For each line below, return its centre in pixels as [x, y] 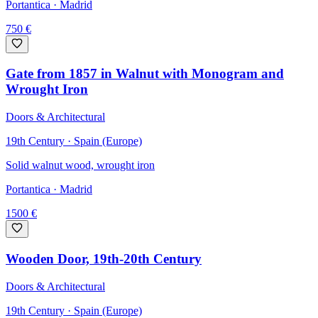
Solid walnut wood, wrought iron [80, 165]
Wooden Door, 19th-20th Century [104, 258]
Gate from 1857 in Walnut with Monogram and [145, 74]
